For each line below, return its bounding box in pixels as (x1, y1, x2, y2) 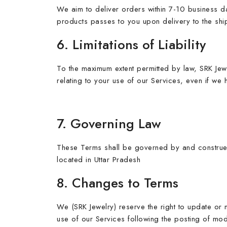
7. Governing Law (57, 114, 161, 133)
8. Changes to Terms (57, 173, 178, 193)
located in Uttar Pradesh (57, 154, 140, 165)
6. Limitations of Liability (57, 35, 206, 54)
